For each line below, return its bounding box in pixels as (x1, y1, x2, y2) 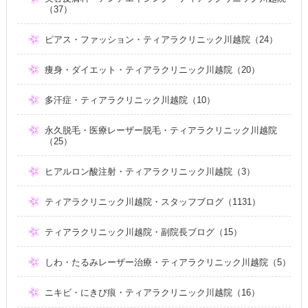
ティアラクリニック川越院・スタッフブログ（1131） (44, 197, 261, 207)
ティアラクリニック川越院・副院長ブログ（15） (44, 227, 242, 237)
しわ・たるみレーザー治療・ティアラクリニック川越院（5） (44, 257, 291, 267)
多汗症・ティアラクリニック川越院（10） (44, 95, 215, 105)
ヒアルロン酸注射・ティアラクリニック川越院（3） (44, 166, 255, 177)
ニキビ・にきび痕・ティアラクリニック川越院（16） (44, 287, 260, 298)
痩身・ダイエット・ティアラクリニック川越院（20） (44, 65, 260, 75)
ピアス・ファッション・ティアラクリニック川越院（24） (44, 34, 278, 45)
